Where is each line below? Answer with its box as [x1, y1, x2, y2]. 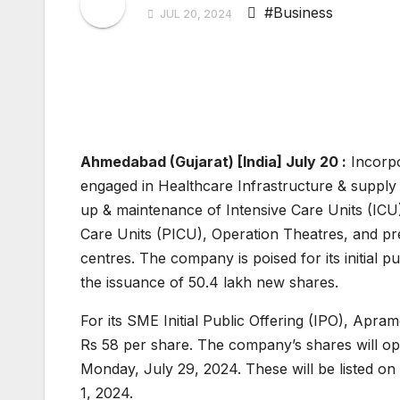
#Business [264, 4, 333, 22]
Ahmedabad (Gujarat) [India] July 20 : [80, 153, 346, 171]
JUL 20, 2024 [157, 7, 235, 21]
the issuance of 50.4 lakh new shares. [80, 273, 338, 292]
